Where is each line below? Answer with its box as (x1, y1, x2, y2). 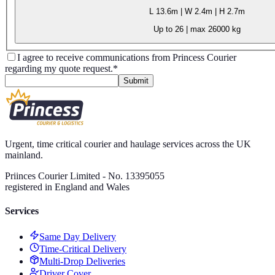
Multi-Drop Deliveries (39, 255, 125, 266)
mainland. (5, 150, 43, 161)
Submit (123, 76, 149, 86)
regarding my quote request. (5, 63, 113, 74)
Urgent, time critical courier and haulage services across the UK (5, 139, 251, 150)
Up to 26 (153, 24, 184, 34)
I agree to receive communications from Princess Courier (17, 52, 236, 63)
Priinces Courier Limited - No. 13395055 (5, 171, 165, 182)
